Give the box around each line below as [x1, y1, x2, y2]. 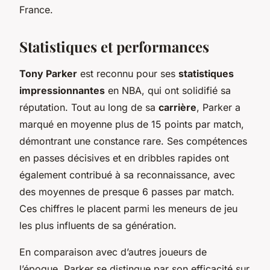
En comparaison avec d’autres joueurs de [19, 245, 207, 258]
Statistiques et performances [19, 36, 209, 56]
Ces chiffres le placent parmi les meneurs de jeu [19, 202, 237, 215]
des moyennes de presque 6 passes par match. [19, 185, 234, 198]
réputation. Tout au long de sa [19, 101, 159, 113]
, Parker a [196, 101, 240, 113]
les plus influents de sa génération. [19, 219, 177, 231]
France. [19, 3, 53, 16]
